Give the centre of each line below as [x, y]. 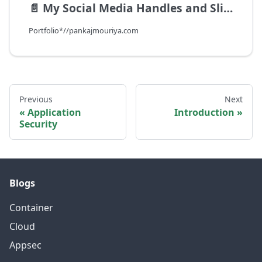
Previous [36, 99]
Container [31, 208]
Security [38, 124]
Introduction [204, 113]
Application [54, 113]
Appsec [25, 245]
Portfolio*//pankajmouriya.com [84, 31]
